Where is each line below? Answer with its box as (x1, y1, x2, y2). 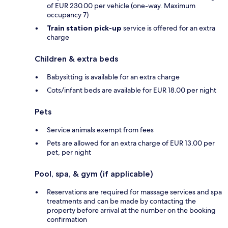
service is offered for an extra (122, 23, 215, 33)
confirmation (47, 214, 87, 224)
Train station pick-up (47, 23, 122, 33)
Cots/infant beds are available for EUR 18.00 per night (47, 85, 216, 95)
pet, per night (47, 147, 91, 157)
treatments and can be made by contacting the (47, 196, 196, 206)
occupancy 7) (47, 10, 89, 19)
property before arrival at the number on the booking (47, 205, 216, 215)
